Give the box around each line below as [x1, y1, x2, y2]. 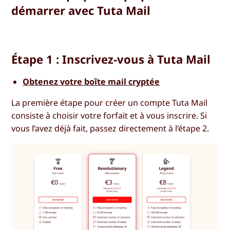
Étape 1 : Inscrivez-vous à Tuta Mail [11, 51, 211, 67]
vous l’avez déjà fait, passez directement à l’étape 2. [11, 123, 209, 135]
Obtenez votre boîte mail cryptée [23, 76, 160, 88]
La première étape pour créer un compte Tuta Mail [11, 97, 208, 109]
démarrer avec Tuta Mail [11, 3, 151, 18]
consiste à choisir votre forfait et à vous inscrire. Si [11, 110, 207, 122]
